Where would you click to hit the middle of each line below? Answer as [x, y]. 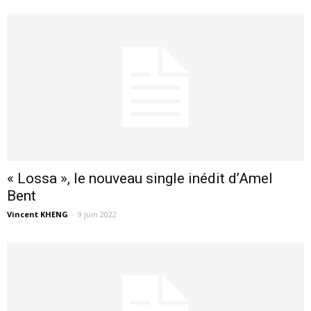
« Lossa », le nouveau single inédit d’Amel [140, 178]
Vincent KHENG [37, 214]
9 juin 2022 [97, 214]
